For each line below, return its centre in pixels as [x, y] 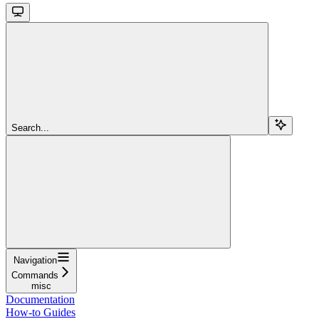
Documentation [40, 299]
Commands [35, 275]
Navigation [35, 260]
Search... [30, 127]
